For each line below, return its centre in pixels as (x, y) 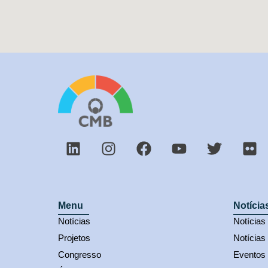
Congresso (80, 255)
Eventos (249, 255)
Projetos (74, 238)
